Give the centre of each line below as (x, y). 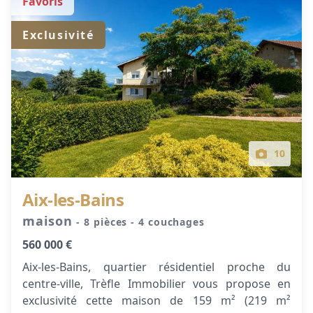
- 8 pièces (104, 222)
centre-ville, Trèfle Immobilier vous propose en (156, 284)
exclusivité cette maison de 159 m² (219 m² (156, 300)
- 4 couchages (168, 222)
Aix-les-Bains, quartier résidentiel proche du (156, 267)
